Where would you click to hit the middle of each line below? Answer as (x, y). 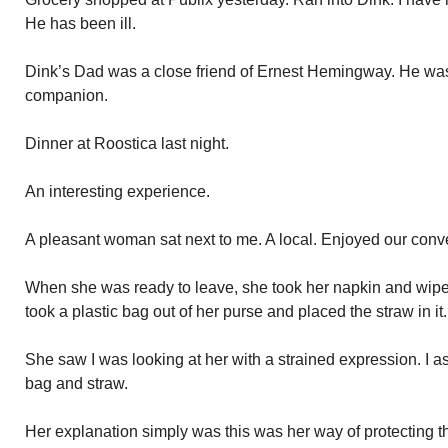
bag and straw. (76, 383)
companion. (66, 95)
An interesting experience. (117, 191)
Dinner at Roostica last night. (127, 143)
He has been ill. (80, 23)
